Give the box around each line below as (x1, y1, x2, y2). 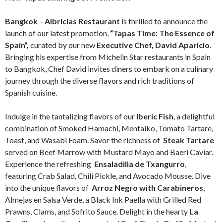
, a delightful (173, 111, 215, 121)
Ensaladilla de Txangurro (94, 159, 185, 168)
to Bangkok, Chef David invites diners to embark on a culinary (5, 63, 213, 73)
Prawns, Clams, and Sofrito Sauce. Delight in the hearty (5, 206, 189, 216)
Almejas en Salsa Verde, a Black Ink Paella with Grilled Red (5, 194, 201, 204)
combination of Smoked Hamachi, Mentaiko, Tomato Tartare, (5, 123, 213, 133)
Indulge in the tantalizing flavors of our (5, 111, 136, 121)
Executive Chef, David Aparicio (97, 40, 210, 50)
